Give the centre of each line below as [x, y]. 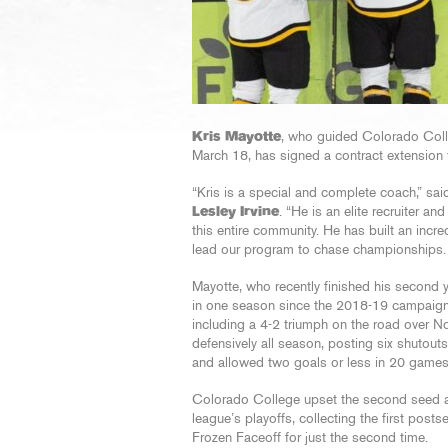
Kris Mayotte [236, 137]
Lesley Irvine [235, 212]
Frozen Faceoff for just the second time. [310, 438]
